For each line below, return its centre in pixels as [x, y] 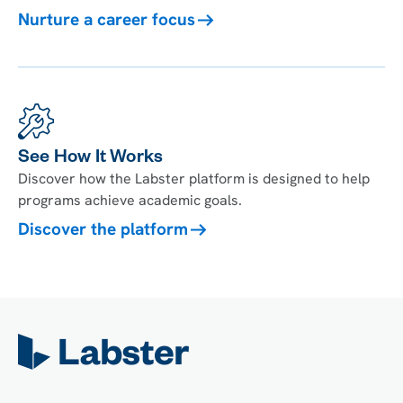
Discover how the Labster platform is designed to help [194, 178]
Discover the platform [103, 228]
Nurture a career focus [107, 19]
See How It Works [91, 159]
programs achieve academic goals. [130, 200]
